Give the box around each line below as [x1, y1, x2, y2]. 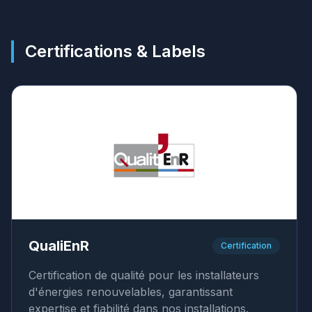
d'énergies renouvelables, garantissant [29, 285, 233, 299]
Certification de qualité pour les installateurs [29, 268, 259, 282]
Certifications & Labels [25, 41, 205, 61]
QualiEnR [29, 237, 89, 254]
